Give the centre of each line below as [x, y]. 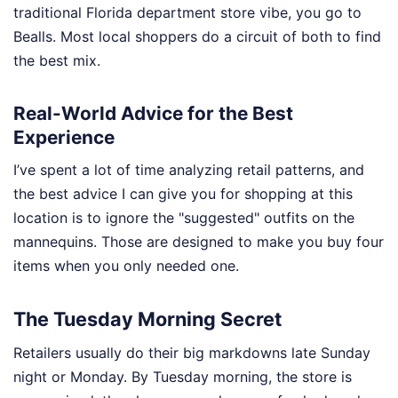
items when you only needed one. [126, 266]
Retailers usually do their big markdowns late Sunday [192, 353]
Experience [64, 137]
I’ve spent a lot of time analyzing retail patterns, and [189, 170]
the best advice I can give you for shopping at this [183, 194]
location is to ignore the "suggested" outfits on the [184, 218]
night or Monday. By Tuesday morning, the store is [183, 377]
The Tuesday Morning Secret [147, 319]
